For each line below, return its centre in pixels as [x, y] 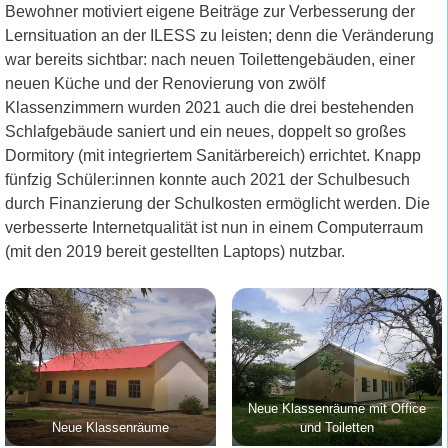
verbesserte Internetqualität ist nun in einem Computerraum [214, 227]
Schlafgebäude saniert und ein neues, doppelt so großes [205, 131]
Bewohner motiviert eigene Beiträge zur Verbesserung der [210, 11]
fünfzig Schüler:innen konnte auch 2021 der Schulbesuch [207, 179]
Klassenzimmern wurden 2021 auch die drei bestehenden [209, 107]
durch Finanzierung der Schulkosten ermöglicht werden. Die [217, 203]
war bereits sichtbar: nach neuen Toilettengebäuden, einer [210, 59]
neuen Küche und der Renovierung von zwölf [165, 83]
